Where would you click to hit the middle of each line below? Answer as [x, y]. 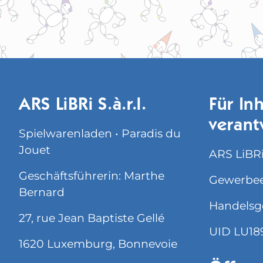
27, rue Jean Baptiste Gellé [92, 218]
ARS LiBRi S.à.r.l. [83, 105]
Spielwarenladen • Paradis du [100, 133]
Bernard [42, 192]
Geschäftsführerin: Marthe [92, 176]
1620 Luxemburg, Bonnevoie [98, 244]
